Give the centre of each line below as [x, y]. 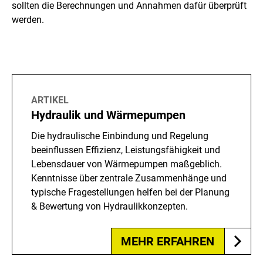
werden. [28, 20]
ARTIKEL [50, 100]
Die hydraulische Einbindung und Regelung [120, 136]
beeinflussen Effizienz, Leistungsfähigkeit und [126, 150]
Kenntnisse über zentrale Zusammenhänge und [129, 178]
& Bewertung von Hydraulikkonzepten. [109, 207]
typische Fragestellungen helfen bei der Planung [130, 193]
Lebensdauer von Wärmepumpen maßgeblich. [127, 164]
